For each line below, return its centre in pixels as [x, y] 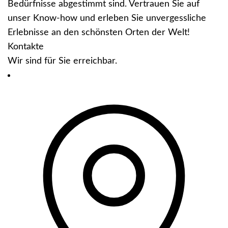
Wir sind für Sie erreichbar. [62, 61]
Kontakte [26, 47]
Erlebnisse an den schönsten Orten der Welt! [99, 33]
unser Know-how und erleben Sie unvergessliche [107, 19]
